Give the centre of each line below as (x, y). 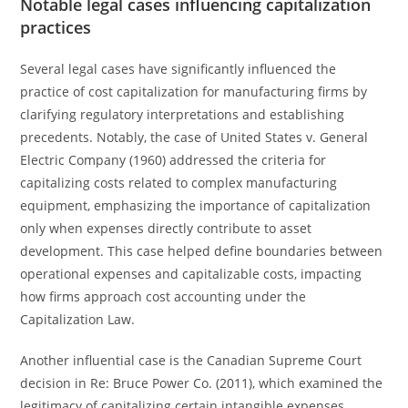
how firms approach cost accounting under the (163, 296)
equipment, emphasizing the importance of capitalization (196, 205)
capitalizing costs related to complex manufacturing (179, 183)
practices (56, 27)
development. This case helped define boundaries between (202, 251)
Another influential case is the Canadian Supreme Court (191, 360)
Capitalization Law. (78, 319)
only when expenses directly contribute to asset (166, 228)
